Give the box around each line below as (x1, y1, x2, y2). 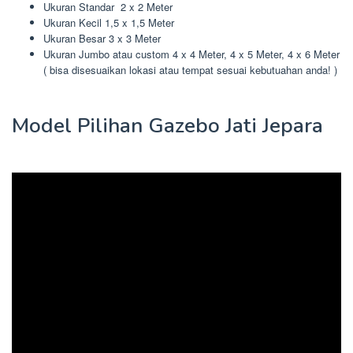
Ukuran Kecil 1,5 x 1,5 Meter (43, 15, 174, 31)
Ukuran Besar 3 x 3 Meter (43, 31, 161, 46)
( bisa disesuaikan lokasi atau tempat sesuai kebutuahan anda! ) (43, 62, 337, 78)
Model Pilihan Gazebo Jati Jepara (12, 111, 323, 139)
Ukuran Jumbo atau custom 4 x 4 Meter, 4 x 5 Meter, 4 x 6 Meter (43, 46, 340, 62)
